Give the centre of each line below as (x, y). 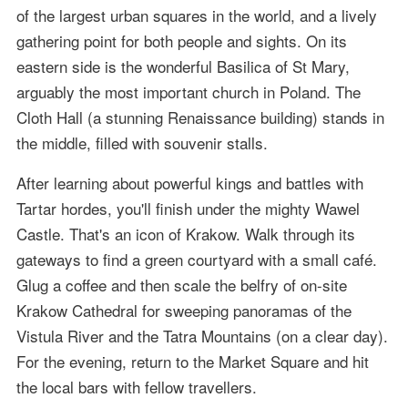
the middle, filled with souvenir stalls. (142, 142)
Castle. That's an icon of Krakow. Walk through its (185, 233)
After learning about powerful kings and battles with (189, 182)
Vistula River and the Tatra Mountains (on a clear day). (202, 335)
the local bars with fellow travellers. (136, 386)
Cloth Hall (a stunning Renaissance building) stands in (200, 117)
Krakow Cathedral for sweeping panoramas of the (184, 310)
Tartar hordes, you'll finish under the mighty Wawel (188, 208)
